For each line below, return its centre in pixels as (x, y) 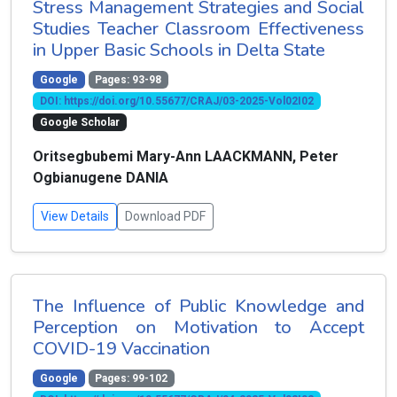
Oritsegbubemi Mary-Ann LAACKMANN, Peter (186, 156)
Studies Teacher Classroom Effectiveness (198, 29)
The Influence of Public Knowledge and (198, 306)
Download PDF (165, 216)
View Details (75, 216)
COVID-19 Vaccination (121, 349)
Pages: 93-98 (128, 80)
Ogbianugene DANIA (102, 178)
